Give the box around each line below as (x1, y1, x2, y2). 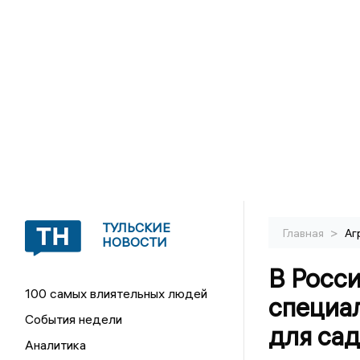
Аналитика (25, 337, 87, 353)
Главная (282, 226, 326, 240)
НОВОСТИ (102, 234, 168, 250)
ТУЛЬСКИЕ (102, 219, 171, 235)
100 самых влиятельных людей (25, 285, 208, 301)
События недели (25, 311, 123, 327)
